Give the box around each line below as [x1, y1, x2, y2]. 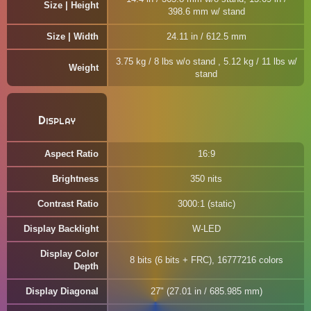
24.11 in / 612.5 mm [166, 31, 246, 42]
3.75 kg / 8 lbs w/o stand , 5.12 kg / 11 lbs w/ [115, 56, 297, 67]
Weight [69, 62, 99, 73]
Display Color [40, 249, 99, 259]
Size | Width [47, 31, 99, 42]
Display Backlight [24, 224, 99, 234]
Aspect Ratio [44, 149, 99, 159]
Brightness [52, 174, 99, 184]
